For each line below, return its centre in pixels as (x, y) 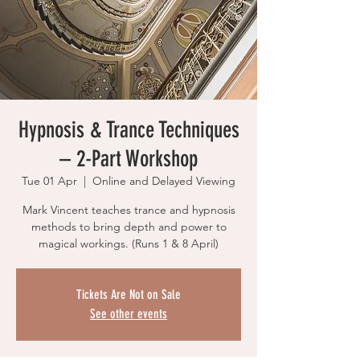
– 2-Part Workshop (129, 159)
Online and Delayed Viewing (164, 181)
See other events (129, 314)
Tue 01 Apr (49, 181)
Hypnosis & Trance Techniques (129, 130)
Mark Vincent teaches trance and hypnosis (129, 210)
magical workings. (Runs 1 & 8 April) (129, 244)
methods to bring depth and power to (129, 227)
